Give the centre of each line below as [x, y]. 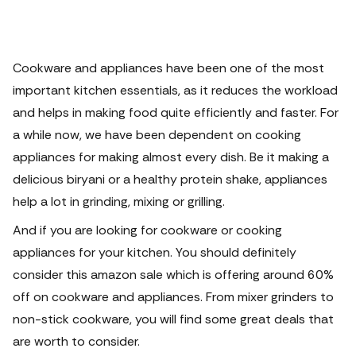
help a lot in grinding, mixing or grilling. [119, 201]
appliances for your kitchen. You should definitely [155, 252]
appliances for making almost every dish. [131, 157]
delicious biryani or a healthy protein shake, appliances [170, 179]
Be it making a [289, 157]
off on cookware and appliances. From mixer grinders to [173, 297]
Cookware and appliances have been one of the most [168, 68]
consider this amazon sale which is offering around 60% [173, 275]
